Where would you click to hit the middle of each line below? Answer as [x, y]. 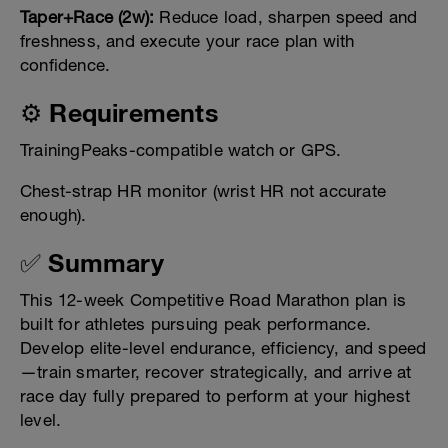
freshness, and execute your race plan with [187, 41]
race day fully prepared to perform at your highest [215, 396]
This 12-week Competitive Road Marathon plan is [213, 300]
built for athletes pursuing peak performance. [196, 324]
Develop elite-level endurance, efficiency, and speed [223, 348]
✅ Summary [92, 263]
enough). [53, 215]
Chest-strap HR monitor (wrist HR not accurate [203, 191]
